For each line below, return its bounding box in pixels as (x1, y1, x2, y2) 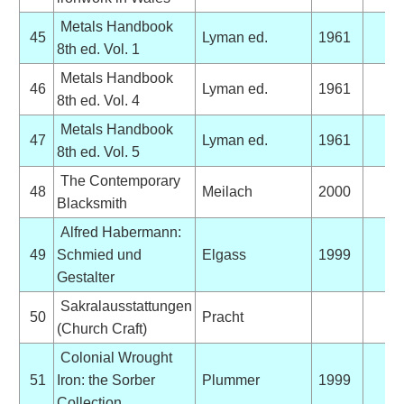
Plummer (197, 372, 260, 388)
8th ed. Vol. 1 (56, 41, 140, 57)
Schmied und (56, 246, 142, 262)
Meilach (197, 183, 252, 199)
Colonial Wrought (56, 349, 172, 365)
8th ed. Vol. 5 (56, 143, 140, 160)
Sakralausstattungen (56, 298, 192, 314)
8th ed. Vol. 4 (56, 92, 140, 108)
